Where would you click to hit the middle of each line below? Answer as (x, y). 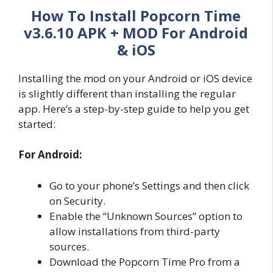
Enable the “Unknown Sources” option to (146, 216)
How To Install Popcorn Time (136, 15)
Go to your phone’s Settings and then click (149, 185)
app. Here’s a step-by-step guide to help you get (134, 108)
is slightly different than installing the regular (127, 93)
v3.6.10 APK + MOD (93, 32)
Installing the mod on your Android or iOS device (135, 78)
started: (37, 124)
